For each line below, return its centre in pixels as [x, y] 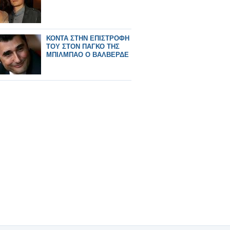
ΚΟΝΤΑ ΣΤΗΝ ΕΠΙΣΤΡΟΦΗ [88, 38]
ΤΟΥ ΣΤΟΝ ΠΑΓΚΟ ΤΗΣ [83, 46]
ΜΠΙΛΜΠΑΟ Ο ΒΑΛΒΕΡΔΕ [88, 55]
